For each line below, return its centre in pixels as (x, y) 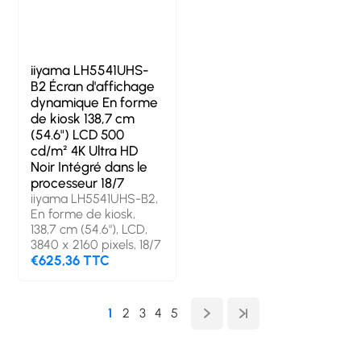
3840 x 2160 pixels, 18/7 (96, 244)
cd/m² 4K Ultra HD (85, 150)
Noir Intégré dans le (89, 166)
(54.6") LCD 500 (78, 134)
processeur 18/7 (78, 183)
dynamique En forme (95, 102)
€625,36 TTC (71, 260)
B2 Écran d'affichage (93, 86)
